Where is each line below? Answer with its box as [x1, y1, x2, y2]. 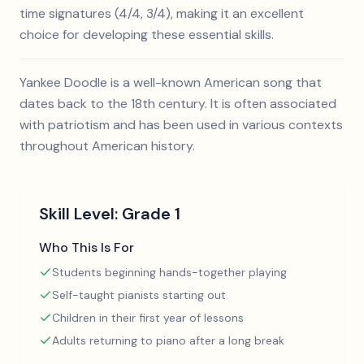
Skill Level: [39, 203, 122, 224]
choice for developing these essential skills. [19, 26, 274, 43]
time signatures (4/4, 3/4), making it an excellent [19, 5, 304, 22]
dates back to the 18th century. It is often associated [19, 95, 336, 112]
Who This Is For [39, 239, 134, 256]
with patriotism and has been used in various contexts [19, 116, 343, 133]
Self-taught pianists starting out [52, 288, 226, 302]
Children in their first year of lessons [52, 310, 244, 325]
